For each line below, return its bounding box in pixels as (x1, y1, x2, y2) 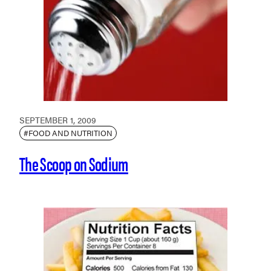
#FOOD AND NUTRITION (24, 127, 113, 139)
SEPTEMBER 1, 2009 (19, 114, 96, 126)
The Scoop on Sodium (19, 149, 128, 177)
